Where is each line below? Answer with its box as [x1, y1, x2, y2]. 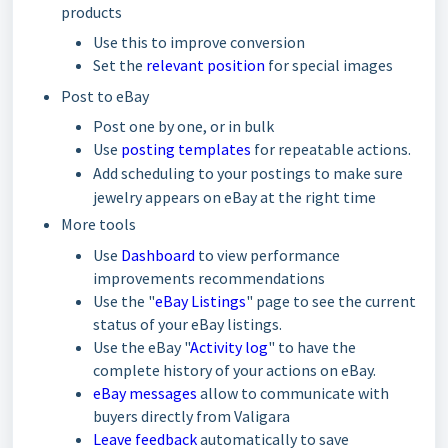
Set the [93, 55, 146, 75]
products [61, 2, 122, 22]
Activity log [190, 337, 268, 357]
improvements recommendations [93, 268, 325, 288]
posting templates [121, 139, 251, 159]
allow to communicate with [197, 383, 389, 403]
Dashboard [121, 245, 195, 265]
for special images [265, 55, 393, 75]
